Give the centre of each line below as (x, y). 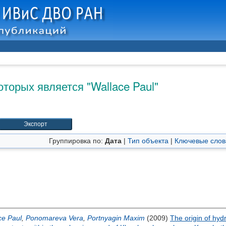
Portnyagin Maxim (116, 218)
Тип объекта (148, 141)
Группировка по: (77, 141)
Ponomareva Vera (54, 218)
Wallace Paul (123, 86)
